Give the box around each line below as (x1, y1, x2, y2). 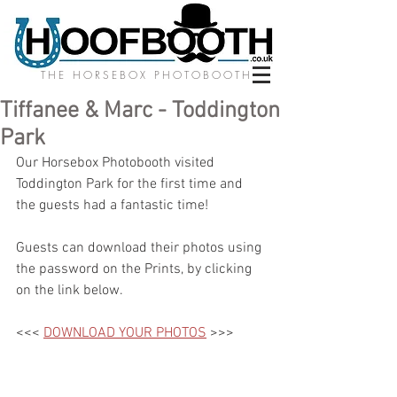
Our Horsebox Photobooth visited (16, 154, 218, 172)
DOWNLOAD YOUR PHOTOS (43, 324, 206, 342)
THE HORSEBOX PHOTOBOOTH (41, 67, 253, 82)
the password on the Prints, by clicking (16, 261, 255, 278)
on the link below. (16, 282, 123, 300)
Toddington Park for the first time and (16, 175, 246, 193)
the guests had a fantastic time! (16, 197, 212, 214)
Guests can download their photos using (16, 239, 265, 257)
